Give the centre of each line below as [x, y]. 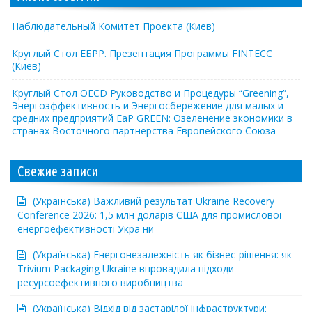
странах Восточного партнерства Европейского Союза [144, 130]
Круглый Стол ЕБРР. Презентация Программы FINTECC [142, 53]
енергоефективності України [86, 228]
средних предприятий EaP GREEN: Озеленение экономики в [152, 118]
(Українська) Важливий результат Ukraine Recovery [154, 201]
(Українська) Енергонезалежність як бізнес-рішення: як [162, 254]
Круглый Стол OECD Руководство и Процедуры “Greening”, [150, 93]
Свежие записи [58, 171]
